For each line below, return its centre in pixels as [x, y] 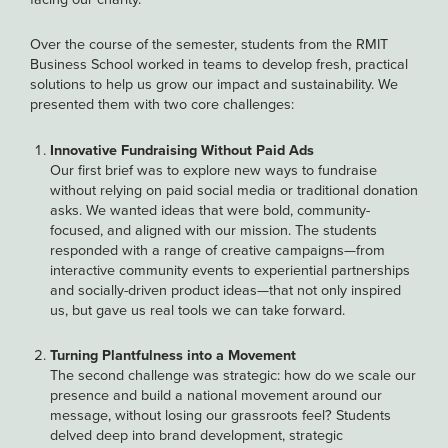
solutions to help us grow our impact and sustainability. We [214, 84]
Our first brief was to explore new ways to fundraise [213, 169]
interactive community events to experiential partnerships [230, 269]
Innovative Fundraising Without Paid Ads [182, 149]
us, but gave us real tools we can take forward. [197, 309]
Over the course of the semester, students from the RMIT [209, 44]
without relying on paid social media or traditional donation [234, 189]
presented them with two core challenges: [162, 104]
